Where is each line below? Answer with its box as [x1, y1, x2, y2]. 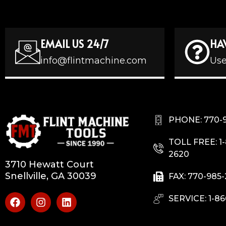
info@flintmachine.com [40, 54, 147, 66]
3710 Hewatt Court [5, 159, 94, 171]
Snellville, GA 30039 [5, 171, 96, 182]
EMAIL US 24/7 [40, 36, 109, 51]
